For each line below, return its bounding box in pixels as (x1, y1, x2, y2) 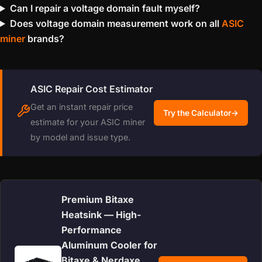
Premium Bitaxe (61, 194, 134, 205)
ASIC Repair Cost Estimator (30, 83, 153, 95)
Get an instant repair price (30, 102, 133, 112)
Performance (61, 224, 122, 236)
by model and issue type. (30, 132, 130, 142)
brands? (25, 33, 64, 44)
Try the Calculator (163, 108, 231, 118)
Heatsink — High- (61, 209, 141, 220)
